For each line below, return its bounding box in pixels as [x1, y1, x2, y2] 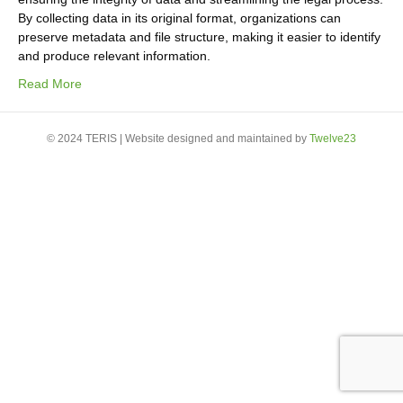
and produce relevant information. [18, 49, 214, 63]
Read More [18, 76, 82, 91]
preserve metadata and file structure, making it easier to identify [18, 30, 381, 44]
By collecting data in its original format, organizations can [18, 11, 341, 25]
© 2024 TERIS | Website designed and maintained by [47, 132, 309, 145]
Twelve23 [309, 132, 356, 145]
